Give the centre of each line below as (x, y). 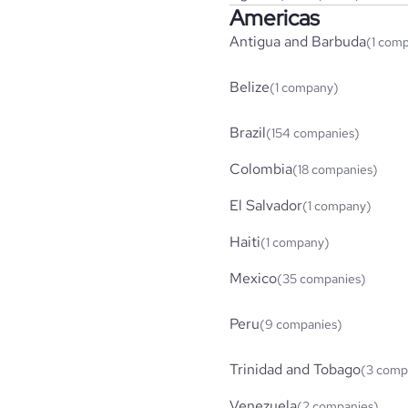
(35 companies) (321, 278)
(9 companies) (301, 324)
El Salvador (266, 205)
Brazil (248, 132)
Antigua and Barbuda (298, 41)
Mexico (253, 278)
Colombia (261, 168)
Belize (250, 87)
